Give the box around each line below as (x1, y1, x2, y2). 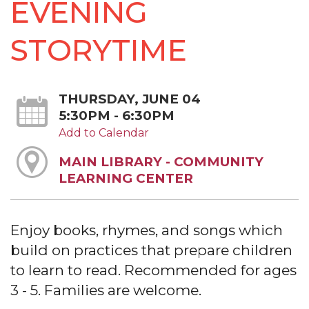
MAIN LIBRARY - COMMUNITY (58, 153, 263, 170)
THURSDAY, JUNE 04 (58, 91, 201, 107)
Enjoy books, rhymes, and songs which (10, 221, 283, 239)
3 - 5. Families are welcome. (10, 281, 201, 299)
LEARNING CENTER (58, 170, 193, 186)
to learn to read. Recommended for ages (10, 261, 297, 279)
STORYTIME (10, 32, 187, 68)
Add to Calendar (58, 126, 149, 139)
